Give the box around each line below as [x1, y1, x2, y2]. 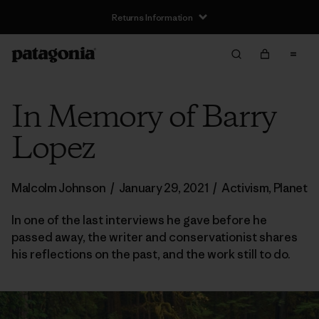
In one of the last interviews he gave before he [11, 212, 267, 228]
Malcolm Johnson [11, 180, 106, 196]
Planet [273, 180, 308, 196]
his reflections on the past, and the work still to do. [11, 246, 291, 262]
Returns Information [112, 11, 193, 23]
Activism [221, 180, 269, 196]
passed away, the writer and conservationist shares [11, 229, 298, 245]
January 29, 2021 [118, 180, 209, 196]
